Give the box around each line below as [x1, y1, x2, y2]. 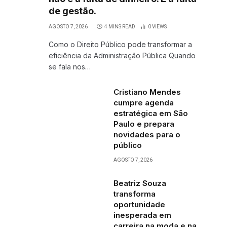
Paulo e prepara [113, 119, 174, 129]
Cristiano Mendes [113, 87, 181, 97]
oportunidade [113, 200, 165, 209]
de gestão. [49, 6, 96, 16]
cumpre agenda [113, 98, 174, 107]
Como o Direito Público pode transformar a [49, 40, 192, 49]
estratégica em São [113, 108, 188, 118]
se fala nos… [49, 62, 91, 71]
